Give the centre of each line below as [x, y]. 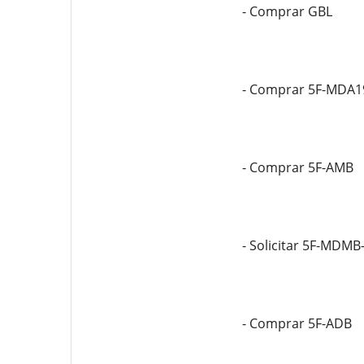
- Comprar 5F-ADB [297, 323]
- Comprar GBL [287, 11]
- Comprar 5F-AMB [297, 167]
